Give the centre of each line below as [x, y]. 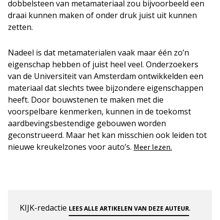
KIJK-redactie [44, 207]
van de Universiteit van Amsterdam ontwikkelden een [106, 76]
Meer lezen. [153, 147]
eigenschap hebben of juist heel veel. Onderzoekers [103, 64]
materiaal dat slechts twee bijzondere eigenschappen [106, 88]
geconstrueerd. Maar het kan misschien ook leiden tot [107, 135]
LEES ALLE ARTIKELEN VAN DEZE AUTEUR [129, 208]
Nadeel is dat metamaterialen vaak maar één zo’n [98, 52]
